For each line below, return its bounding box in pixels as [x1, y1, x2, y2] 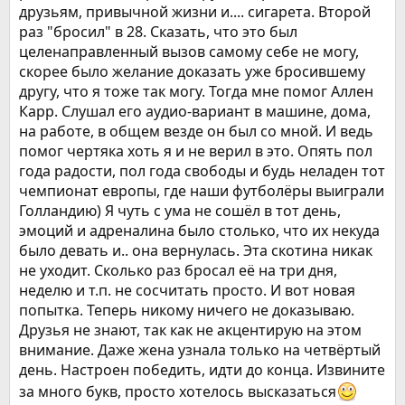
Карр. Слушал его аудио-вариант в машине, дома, [19, 101, 371, 121]
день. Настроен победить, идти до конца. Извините [19, 360, 385, 380]
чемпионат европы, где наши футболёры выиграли [19, 181, 384, 201]
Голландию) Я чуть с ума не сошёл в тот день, [19, 201, 341, 221]
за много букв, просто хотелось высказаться [19, 381, 336, 401]
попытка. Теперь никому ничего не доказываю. [19, 300, 354, 320]
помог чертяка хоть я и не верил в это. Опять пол [19, 141, 372, 161]
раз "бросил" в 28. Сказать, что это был [19, 22, 297, 42]
